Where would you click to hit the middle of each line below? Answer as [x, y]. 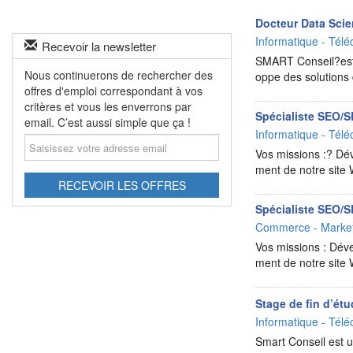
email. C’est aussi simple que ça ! [108, 122]
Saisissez [47, 137]
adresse [44, 169]
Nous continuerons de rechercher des [119, 75]
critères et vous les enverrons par [108, 106]
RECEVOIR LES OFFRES [122, 185]
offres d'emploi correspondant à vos [113, 91]
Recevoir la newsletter [99, 46]
